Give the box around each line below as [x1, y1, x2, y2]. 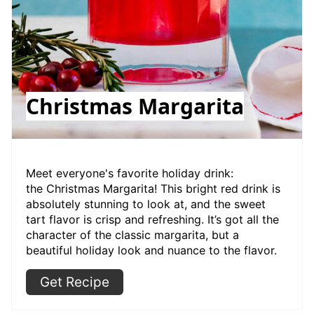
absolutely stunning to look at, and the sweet [26, 197, 266, 212]
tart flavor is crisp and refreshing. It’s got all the [26, 212, 279, 227]
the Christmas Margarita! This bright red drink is [26, 182, 280, 196]
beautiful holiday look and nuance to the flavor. [26, 243, 277, 258]
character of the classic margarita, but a [26, 228, 239, 243]
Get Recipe [40, 274, 109, 291]
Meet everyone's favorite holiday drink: [26, 166, 233, 181]
